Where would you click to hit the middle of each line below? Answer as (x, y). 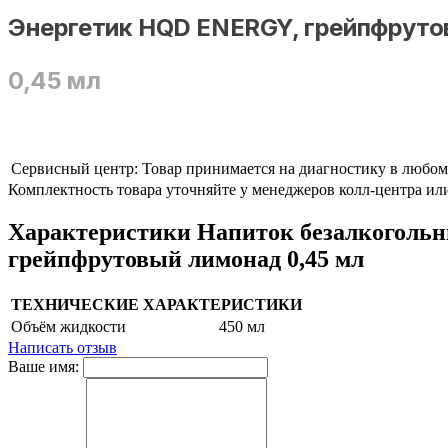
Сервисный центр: (74, 169)
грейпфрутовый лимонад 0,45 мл (186, 259)
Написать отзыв (62, 348)
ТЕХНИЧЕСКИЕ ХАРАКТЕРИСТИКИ (156, 305)
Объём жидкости (68, 327)
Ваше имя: (43, 367)
